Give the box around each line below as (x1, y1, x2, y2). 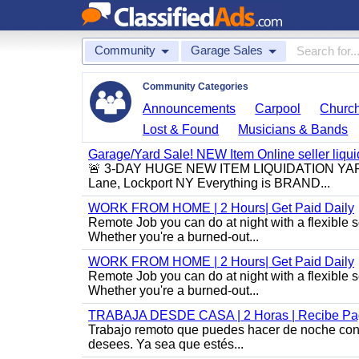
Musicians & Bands (238, 123, 349, 136)
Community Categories (143, 81, 248, 92)
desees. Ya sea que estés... (88, 337, 244, 351)
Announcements (143, 102, 236, 115)
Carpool (255, 102, 301, 115)
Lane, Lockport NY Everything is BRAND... (88, 176, 330, 190)
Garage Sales (191, 43, 263, 57)
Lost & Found (143, 123, 220, 136)
